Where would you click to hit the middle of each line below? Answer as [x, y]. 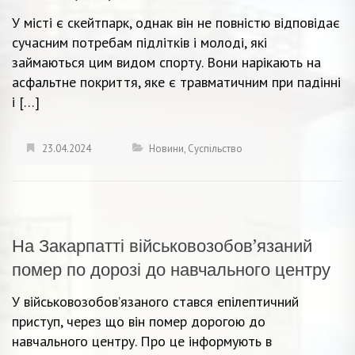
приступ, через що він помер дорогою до [139, 321]
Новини [166, 148]
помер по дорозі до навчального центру [171, 269]
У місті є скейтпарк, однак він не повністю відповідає [176, 22]
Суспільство [215, 148]
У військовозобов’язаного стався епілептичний [155, 301]
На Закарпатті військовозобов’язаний [162, 246]
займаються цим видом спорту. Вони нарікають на [166, 62]
